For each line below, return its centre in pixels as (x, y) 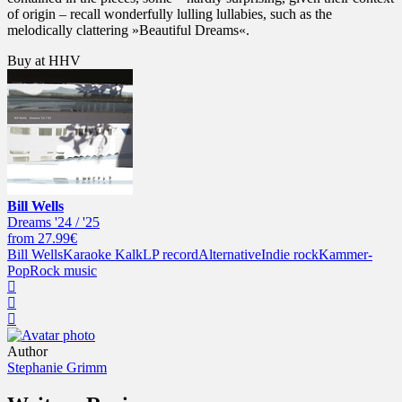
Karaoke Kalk (103, 254)
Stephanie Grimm (57, 367)
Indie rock (290, 254)
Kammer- (345, 254)
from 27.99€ (42, 238)
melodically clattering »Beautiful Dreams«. (128, 30)
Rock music (63, 270)
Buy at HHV (44, 60)
